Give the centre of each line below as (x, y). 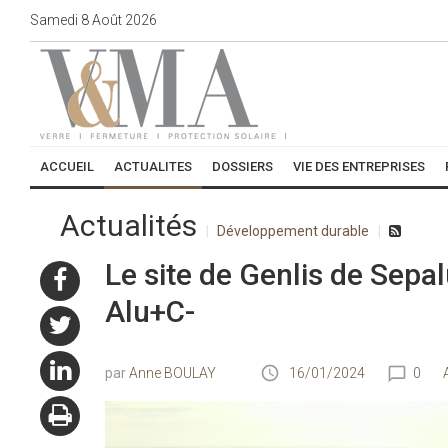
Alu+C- (149, 311)
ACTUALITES (153, 166)
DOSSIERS (242, 166)
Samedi (54, 19)
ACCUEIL (67, 166)
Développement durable (293, 231)
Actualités (128, 225)
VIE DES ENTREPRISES (359, 166)
